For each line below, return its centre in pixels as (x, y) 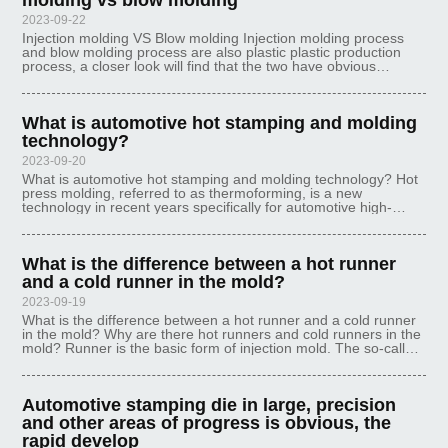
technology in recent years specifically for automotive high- (207, 207)
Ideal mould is (66, 94)
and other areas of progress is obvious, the (207, 423)
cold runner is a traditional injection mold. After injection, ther (213, 362)
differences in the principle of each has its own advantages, (209, 80)
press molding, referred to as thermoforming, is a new (192, 193)
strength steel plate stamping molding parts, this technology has (224, 221)
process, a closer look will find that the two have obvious (199, 66)
